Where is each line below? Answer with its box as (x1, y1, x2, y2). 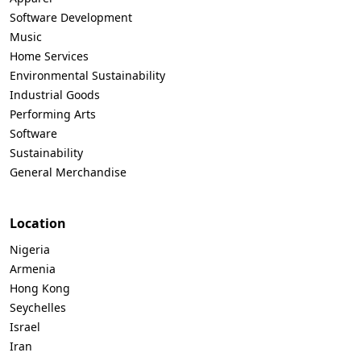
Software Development (10, 9, 132, 25)
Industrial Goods (10, 86, 100, 102)
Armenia (10, 260, 56, 276)
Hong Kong (10, 280, 70, 296)
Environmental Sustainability (10, 67, 165, 83)
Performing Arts (10, 106, 96, 122)
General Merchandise (10, 164, 127, 180)
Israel (10, 318, 40, 334)
